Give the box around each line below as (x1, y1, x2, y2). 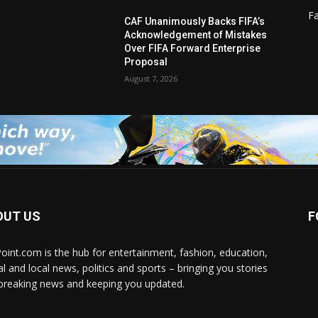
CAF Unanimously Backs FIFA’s (124, 16, 265, 28)
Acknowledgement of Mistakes (124, 29, 268, 41)
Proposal (124, 56, 168, 68)
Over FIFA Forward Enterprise (124, 43, 261, 55)
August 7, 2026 (124, 73, 178, 84)
